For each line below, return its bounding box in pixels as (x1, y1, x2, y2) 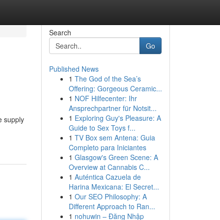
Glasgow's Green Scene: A (74, 152, 158, 162)
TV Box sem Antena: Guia (74, 133, 155, 142)
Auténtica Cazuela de (74, 172, 141, 182)
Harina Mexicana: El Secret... (68, 182, 159, 192)
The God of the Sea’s (74, 74, 141, 83)
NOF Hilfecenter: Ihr (74, 93, 137, 103)
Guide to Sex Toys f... (68, 123, 136, 133)
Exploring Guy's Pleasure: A (74, 113, 161, 123)
